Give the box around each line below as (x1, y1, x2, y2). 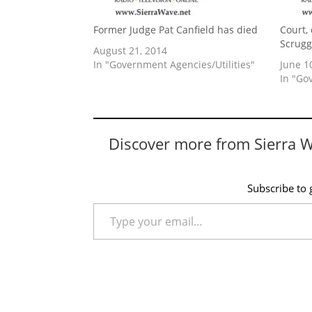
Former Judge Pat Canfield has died (93, 23, 258, 37)
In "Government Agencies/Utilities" (93, 58, 256, 72)
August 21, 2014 (93, 44, 168, 58)
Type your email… (93, 196, 127, 210)
